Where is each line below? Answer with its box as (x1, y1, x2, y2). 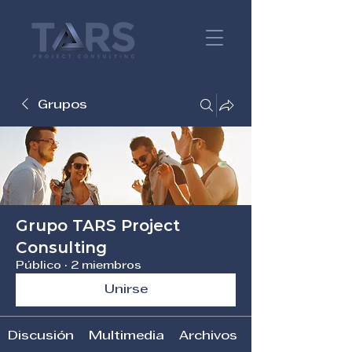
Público (16, 261, 61, 271)
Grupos (38, 100, 87, 111)
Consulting (16, 238, 107, 257)
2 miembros (71, 261, 141, 271)
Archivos (178, 331, 237, 342)
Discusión (7, 331, 74, 342)
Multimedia (88, 331, 164, 342)
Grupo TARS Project (16, 216, 180, 235)
